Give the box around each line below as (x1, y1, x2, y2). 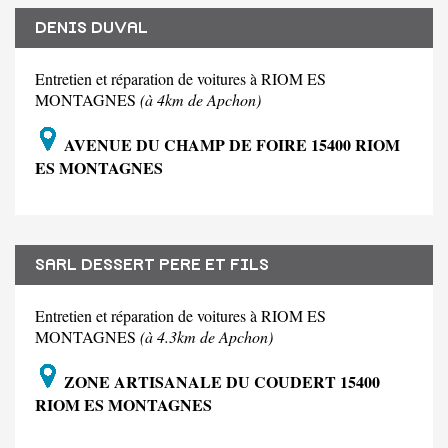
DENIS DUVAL (35, 20, 148, 37)
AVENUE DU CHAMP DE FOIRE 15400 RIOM (60, 133, 400, 157)
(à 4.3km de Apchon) (140, 326, 273, 348)
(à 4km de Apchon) (140, 89, 261, 111)
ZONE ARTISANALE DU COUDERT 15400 (60, 370, 380, 394)
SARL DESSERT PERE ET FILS (35, 257, 269, 274)
